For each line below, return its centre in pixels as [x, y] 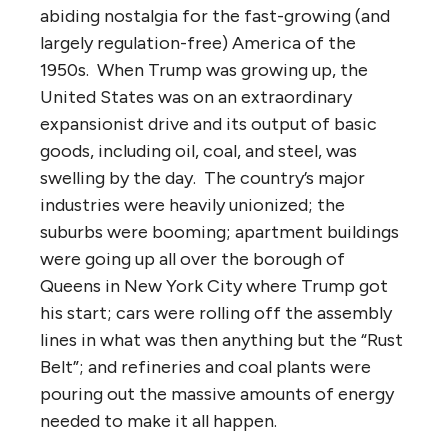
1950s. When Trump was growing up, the [204, 69]
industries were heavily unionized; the [192, 204]
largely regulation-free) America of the [198, 42]
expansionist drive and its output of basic [208, 123]
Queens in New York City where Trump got [214, 285]
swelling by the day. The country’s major [202, 177]
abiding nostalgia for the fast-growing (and [215, 15]
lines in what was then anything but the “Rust [221, 339]
